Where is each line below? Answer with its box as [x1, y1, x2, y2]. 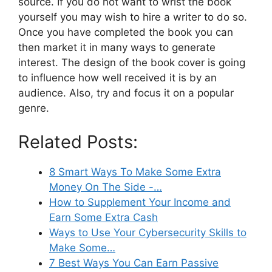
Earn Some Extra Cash [49, 211, 158, 223]
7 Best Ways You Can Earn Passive [49, 256, 219, 269]
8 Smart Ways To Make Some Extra [49, 165, 221, 178]
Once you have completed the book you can [18, 26, 233, 39]
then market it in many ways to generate [18, 41, 216, 54]
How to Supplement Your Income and [49, 195, 231, 208]
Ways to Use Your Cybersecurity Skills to [49, 226, 246, 239]
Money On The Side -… [49, 180, 162, 193]
